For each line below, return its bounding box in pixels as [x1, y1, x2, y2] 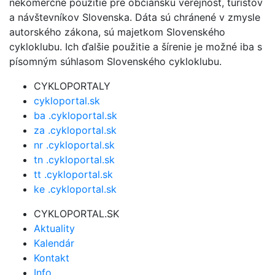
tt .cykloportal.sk [34, 168, 113, 180]
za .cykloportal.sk [34, 123, 117, 136]
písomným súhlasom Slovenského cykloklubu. [9, 55, 222, 68]
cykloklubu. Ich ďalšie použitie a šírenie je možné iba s [9, 40, 262, 53]
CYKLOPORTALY [34, 79, 110, 92]
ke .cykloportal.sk [34, 182, 117, 195]
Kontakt [34, 251, 69, 264]
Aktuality [34, 222, 75, 234]
